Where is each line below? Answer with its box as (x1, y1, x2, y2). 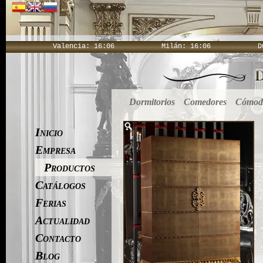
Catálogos (35, 178, 86, 191)
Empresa (35, 143, 76, 156)
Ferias (35, 196, 66, 209)
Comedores (184, 97, 227, 107)
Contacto (35, 231, 81, 244)
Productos (44, 161, 95, 174)
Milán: (161, 42, 190, 50)
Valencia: (53, 42, 94, 50)
